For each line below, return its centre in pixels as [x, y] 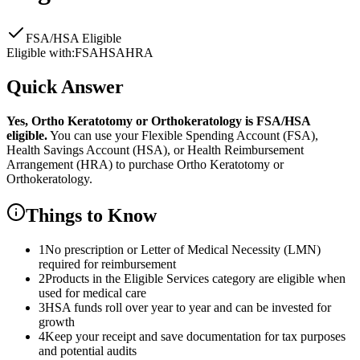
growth [57, 321]
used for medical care [92, 292]
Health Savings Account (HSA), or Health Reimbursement [155, 149]
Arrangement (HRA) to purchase [92, 164]
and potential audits [88, 350]
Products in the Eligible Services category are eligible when [195, 278]
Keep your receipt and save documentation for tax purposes [195, 336]
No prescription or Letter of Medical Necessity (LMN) [183, 249]
